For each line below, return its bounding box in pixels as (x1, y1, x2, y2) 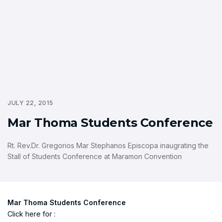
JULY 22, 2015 (7, 99, 54, 107)
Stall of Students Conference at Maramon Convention (7, 152, 182, 161)
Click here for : (7, 210, 55, 219)
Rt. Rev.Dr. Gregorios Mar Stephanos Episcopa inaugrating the (7, 141, 209, 150)
